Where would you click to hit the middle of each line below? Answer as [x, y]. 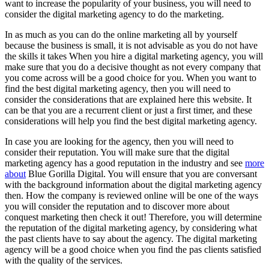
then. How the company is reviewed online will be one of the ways [131, 195]
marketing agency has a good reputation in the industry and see [125, 163]
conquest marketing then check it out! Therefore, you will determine [133, 217]
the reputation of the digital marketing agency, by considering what [131, 228]
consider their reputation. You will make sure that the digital [117, 152]
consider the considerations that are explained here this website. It [128, 99]
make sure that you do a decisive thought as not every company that [133, 67]
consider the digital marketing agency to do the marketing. [114, 14]
